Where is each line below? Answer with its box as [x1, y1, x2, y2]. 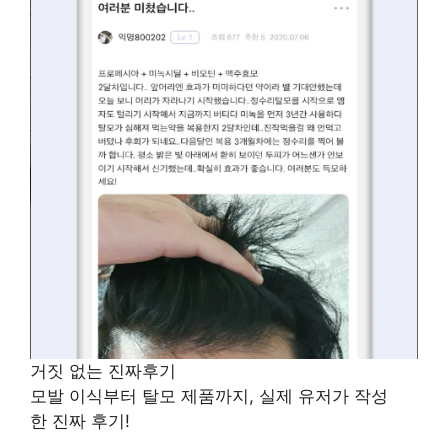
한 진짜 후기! [30, 411, 130, 432]
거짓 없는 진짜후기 [30, 361, 176, 382]
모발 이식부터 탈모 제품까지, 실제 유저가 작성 [30, 386, 388, 407]
